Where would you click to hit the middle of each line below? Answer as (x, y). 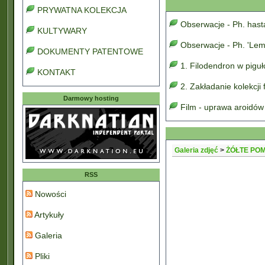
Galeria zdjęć (196, 150)
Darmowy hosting (91, 98)
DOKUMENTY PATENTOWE (90, 51)
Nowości (49, 194)
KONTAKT (56, 72)
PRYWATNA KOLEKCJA (82, 10)
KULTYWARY (62, 31)
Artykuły (48, 215)
